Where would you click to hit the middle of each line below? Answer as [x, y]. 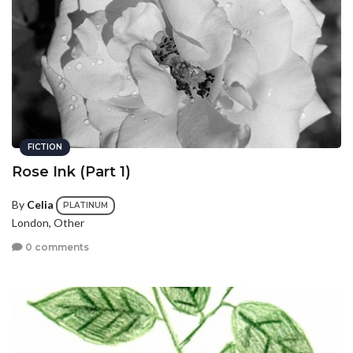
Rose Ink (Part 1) [71, 172]
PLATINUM [85, 205]
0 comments [56, 247]
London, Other [48, 223]
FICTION [45, 147]
